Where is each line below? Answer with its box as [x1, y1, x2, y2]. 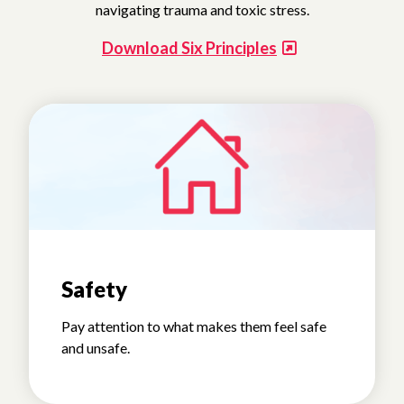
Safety [61, 275, 127, 302]
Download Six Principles [102, 38, 277, 59]
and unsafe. [61, 338, 130, 356]
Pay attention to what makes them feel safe [61, 317, 326, 335]
